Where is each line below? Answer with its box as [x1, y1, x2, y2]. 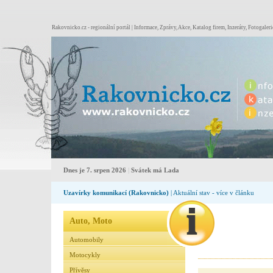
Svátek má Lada [129, 166, 179, 174]
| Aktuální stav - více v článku [169, 189, 254, 196]
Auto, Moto [69, 216, 112, 225]
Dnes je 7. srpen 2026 [63, 166, 128, 174]
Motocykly [69, 251, 101, 258]
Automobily [69, 236, 104, 243]
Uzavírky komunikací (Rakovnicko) [63, 189, 169, 196]
